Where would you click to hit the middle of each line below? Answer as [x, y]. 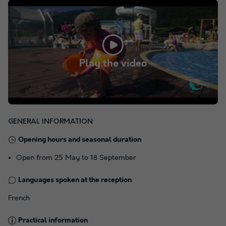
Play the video [113, 64]
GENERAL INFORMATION [50, 121]
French [19, 198]
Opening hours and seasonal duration [80, 139]
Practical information [53, 220]
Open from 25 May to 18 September [76, 158]
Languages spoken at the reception [75, 180]
